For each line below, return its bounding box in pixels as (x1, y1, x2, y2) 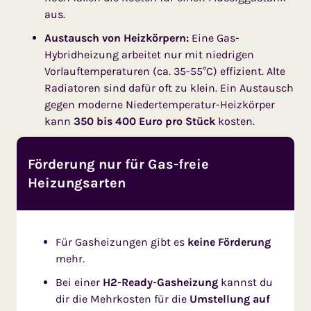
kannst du (218, 276, 273, 289)
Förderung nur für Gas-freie (28, 156, 209, 173)
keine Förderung (187, 235, 271, 249)
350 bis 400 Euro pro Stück (74, 115, 215, 128)
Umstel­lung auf (190, 292, 270, 306)
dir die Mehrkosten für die (56, 292, 190, 306)
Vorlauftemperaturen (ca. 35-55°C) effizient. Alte (44, 65, 285, 78)
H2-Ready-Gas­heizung (103, 276, 218, 289)
